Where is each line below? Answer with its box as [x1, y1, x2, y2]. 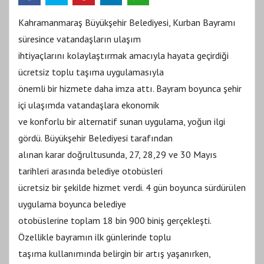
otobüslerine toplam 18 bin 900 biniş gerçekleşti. [18, 214, 211, 226]
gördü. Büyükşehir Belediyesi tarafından [18, 131, 173, 144]
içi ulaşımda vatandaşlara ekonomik [18, 98, 159, 111]
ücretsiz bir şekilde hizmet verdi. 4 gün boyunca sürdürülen [18, 181, 246, 193]
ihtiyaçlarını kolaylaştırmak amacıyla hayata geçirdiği [18, 49, 229, 61]
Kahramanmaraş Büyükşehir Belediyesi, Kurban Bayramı [18, 16, 236, 28]
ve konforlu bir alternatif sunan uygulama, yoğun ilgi [18, 115, 225, 127]
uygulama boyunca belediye [18, 197, 126, 210]
